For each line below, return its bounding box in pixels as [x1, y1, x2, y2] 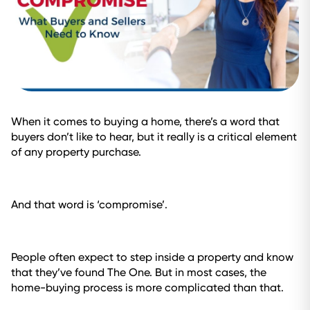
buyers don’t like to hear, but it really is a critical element [11, 130, 297, 143]
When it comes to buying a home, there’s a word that [11, 115, 280, 128]
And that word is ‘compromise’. [11, 198, 167, 211]
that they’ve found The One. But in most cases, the [11, 266, 266, 279]
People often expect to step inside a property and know [11, 250, 293, 264]
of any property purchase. [11, 145, 141, 158]
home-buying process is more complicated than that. [11, 281, 284, 294]
